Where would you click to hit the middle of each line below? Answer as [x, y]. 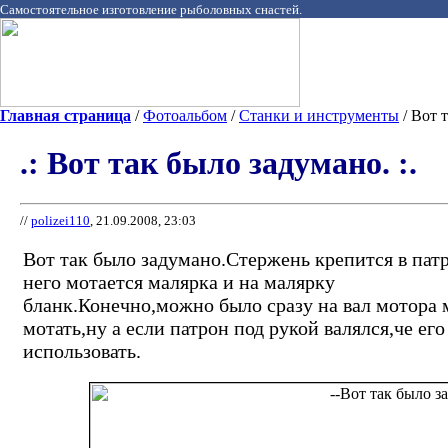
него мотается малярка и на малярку [179, 282]
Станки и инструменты [319, 115]
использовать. [82, 351]
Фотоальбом [185, 115]
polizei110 [60, 221]
